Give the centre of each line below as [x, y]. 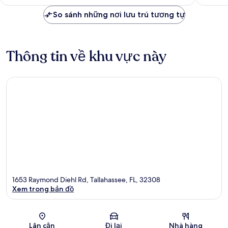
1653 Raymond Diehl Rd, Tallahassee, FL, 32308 [86, 180]
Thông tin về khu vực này [86, 56]
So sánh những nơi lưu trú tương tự [119, 14]
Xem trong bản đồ [43, 189]
